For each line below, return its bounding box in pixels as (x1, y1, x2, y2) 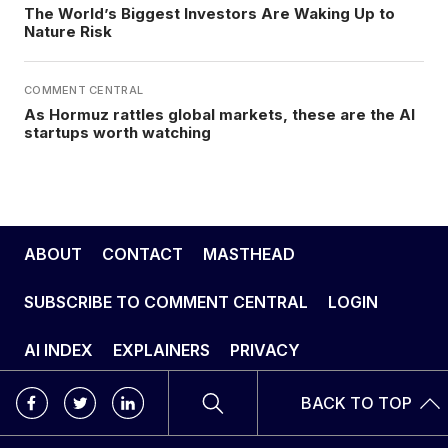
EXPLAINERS (113, 340, 210, 361)
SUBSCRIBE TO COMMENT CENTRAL (24, 292, 308, 313)
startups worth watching (24, 123, 211, 143)
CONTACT (102, 244, 183, 265)
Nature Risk (24, 22, 112, 42)
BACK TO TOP (301, 393, 412, 414)
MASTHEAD (203, 244, 295, 265)
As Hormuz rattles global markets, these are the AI (24, 105, 415, 125)
